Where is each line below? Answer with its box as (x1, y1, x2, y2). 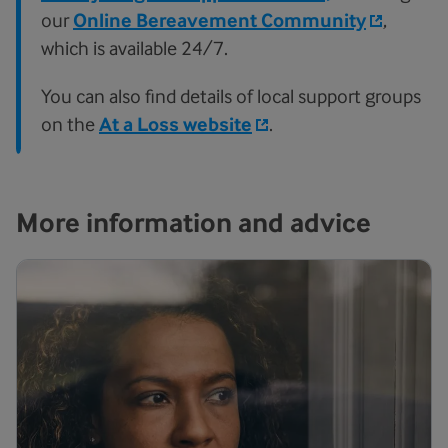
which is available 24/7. (41, 37, 228, 59)
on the (41, 113, 99, 135)
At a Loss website (99, 113, 252, 136)
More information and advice (16, 206, 371, 239)
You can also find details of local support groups (41, 85, 421, 107)
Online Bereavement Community (73, 9, 366, 32)
